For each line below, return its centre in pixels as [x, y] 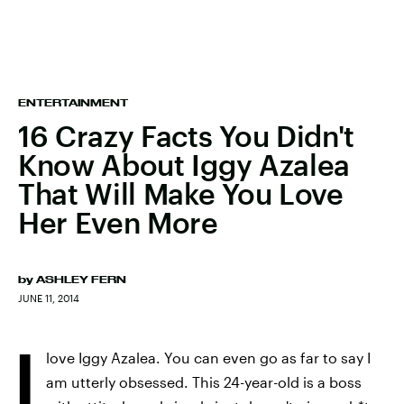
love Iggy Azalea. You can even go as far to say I [208, 358]
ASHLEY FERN [81, 280]
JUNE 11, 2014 [49, 298]
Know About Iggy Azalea [184, 165]
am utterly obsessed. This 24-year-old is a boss [204, 382]
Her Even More [118, 222]
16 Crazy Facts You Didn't [186, 136]
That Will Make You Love [181, 193]
